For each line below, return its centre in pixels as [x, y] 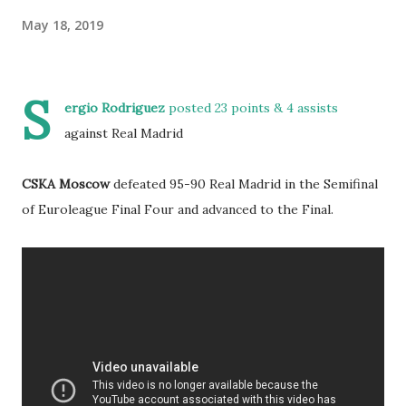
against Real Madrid [124, 133]
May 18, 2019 [63, 24]
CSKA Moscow [66, 184]
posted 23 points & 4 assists [251, 108]
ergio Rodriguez [115, 108]
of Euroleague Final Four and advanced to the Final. [178, 209]
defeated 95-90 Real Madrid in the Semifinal [244, 184]
